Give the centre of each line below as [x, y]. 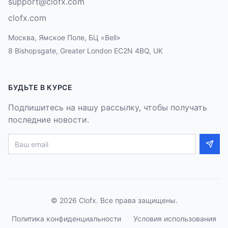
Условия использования [175, 219]
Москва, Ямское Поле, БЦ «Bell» [64, 37]
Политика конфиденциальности [66, 219]
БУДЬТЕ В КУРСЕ [40, 87]
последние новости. [49, 120]
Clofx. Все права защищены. [127, 200]
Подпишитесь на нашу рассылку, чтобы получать [108, 107]
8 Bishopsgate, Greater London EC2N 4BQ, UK [85, 51]
